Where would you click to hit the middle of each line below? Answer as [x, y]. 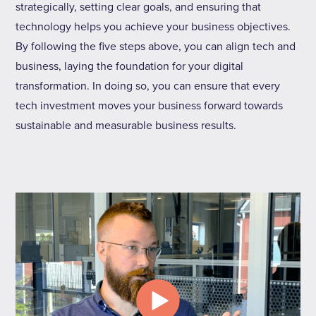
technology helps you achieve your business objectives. [153, 27]
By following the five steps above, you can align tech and [156, 47]
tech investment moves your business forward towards [150, 106]
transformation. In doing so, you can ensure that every [148, 86]
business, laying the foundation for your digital [130, 66]
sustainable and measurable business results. [126, 126]
